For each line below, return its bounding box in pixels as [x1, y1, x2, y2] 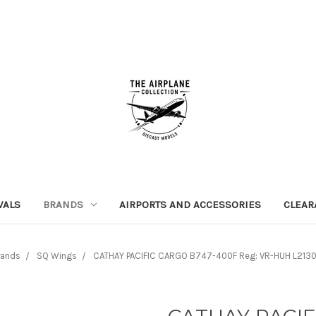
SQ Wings [37, 250, 77, 261]
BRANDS [43, 197, 83, 211]
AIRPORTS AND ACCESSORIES [119, 197, 261, 211]
